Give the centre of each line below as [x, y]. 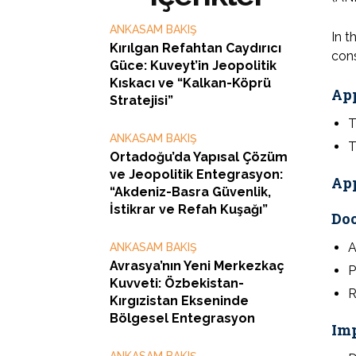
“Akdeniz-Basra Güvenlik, [190, 192]
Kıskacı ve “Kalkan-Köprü [190, 83]
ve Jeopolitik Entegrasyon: [196, 174]
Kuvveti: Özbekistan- [177, 283]
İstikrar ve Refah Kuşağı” [189, 209]
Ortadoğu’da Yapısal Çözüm [199, 157]
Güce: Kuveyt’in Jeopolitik [193, 65]
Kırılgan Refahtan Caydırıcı [195, 48]
